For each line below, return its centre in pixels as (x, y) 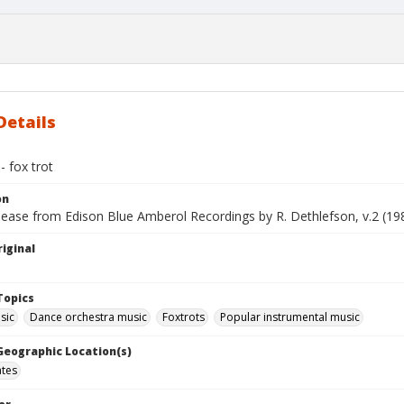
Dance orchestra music (88, 317)
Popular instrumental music (290, 317)
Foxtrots (184, 317)
